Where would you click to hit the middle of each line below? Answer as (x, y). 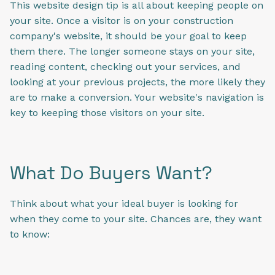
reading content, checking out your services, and (125, 66)
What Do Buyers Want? (111, 172)
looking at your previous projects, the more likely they (137, 82)
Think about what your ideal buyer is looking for (124, 204)
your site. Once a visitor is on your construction (122, 20)
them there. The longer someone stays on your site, (132, 51)
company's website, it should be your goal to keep (128, 36)
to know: (30, 234)
